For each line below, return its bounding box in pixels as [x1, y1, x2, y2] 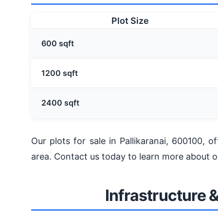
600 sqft [41, 38, 74, 49]
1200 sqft [41, 68, 78, 78]
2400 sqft [41, 98, 79, 108]
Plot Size [111, 16, 149, 26]
